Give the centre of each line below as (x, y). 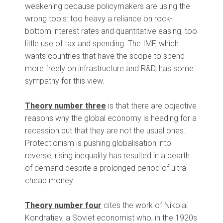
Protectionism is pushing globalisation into (98, 143)
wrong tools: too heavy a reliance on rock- (99, 19)
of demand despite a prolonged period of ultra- (107, 168)
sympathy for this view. (65, 81)
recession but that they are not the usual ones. (105, 131)
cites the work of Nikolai (145, 206)
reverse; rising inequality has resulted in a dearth (107, 156)
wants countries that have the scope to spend (105, 56)
